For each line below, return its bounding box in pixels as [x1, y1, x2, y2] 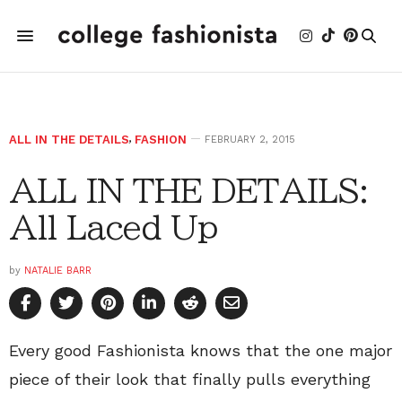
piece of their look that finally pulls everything [9, 370, 371, 389]
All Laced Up [9, 211, 219, 243]
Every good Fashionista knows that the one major [9, 341, 392, 360]
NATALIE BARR [24, 265, 92, 276]
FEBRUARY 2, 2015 [205, 134, 295, 145]
